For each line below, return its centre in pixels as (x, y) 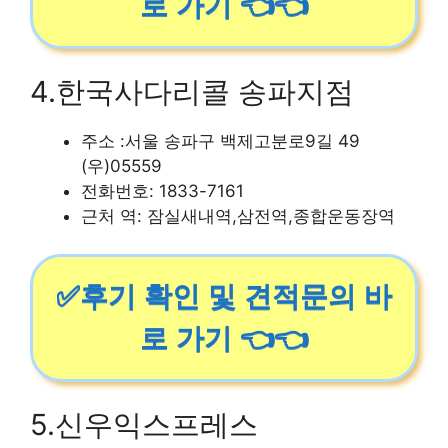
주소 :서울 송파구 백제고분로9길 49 (220, 140)
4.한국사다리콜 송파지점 (192, 91)
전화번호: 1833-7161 (162, 190)
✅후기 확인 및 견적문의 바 (224, 296)
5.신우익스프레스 (144, 424)
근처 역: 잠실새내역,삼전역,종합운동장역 (238, 215)
